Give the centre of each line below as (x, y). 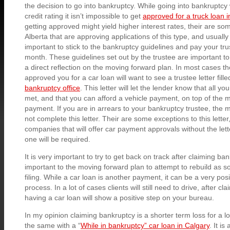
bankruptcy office (52, 88)
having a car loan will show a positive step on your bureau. (119, 197)
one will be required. (57, 139)
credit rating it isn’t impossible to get (84, 16)
